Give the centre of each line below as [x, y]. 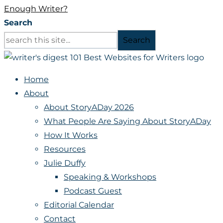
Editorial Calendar [79, 205]
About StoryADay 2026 [89, 108]
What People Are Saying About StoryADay [127, 121]
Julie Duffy [65, 163]
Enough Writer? [36, 9]
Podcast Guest [93, 191]
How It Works [71, 135]
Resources [65, 149]
